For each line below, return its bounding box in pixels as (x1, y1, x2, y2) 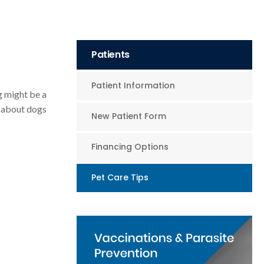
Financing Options (91, 141, 169, 153)
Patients (91, 48, 130, 62)
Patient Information (91, 80, 175, 92)
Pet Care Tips (91, 171, 148, 184)
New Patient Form (91, 110, 166, 123)
